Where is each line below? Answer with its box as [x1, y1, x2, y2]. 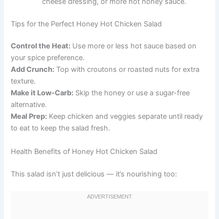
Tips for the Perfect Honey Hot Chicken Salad [11, 19, 162, 28]
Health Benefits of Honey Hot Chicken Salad [11, 147, 158, 156]
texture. [11, 77, 36, 86]
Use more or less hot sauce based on [70, 42, 197, 51]
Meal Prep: [11, 112, 47, 121]
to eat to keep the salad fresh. [11, 124, 110, 133]
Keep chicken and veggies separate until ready [47, 112, 203, 121]
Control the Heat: [11, 42, 71, 51]
